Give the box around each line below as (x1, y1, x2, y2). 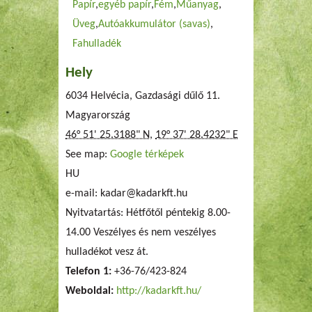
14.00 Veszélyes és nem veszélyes (65, 227, 216, 238)
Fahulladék (72, 38, 121, 49)
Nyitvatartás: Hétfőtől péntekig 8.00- (65, 208, 231, 219)
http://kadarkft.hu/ (116, 286, 201, 297)
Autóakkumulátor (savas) (98, 19, 210, 30)
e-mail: (65, 188, 100, 199)
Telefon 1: (65, 266, 114, 277)
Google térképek (110, 149, 184, 160)
